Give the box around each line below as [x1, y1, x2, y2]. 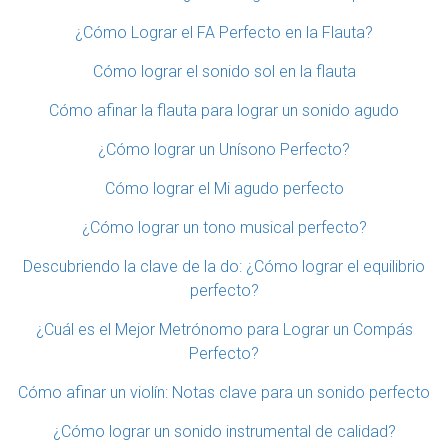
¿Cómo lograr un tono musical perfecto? [81, 217, 367, 237]
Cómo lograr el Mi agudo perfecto [104, 178, 344, 198]
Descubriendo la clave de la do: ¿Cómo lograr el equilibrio [23, 256, 425, 276]
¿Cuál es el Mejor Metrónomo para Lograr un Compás [35, 319, 413, 339]
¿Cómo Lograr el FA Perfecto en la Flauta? [75, 22, 373, 42]
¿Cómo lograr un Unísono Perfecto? [98, 139, 350, 159]
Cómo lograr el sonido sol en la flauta [92, 61, 356, 81]
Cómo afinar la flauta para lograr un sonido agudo [49, 100, 399, 120]
